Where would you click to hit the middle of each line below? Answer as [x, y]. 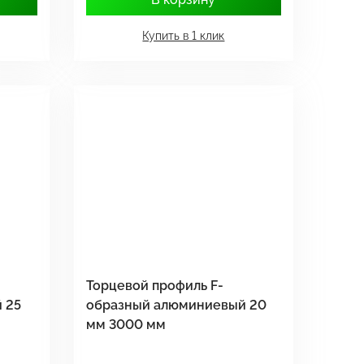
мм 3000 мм [126, 324]
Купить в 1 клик [184, 36]
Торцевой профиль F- [154, 285]
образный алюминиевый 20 [176, 305]
